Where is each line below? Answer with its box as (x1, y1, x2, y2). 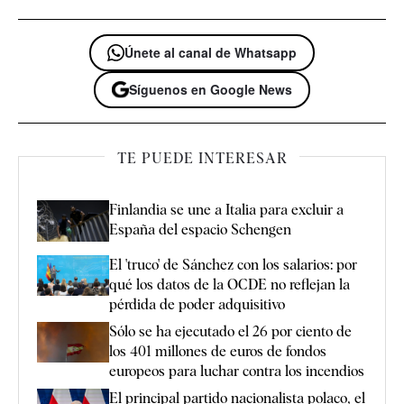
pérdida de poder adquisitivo (109, 295, 285, 313)
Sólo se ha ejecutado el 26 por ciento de (109, 322, 352, 340)
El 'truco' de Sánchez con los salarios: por (109, 255, 357, 273)
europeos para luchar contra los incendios (109, 362, 364, 380)
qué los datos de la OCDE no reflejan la (109, 275, 350, 293)
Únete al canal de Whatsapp (124, 43, 297, 62)
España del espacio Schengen (109, 221, 291, 239)
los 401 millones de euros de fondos (109, 342, 326, 360)
